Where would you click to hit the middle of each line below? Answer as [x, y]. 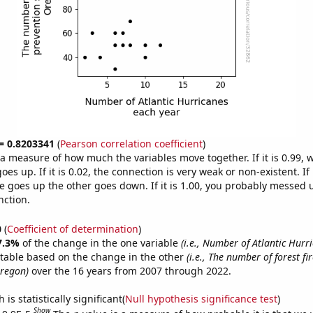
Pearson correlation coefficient [131, 144]
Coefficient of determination [72, 228]
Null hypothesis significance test [201, 298]
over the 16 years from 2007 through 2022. [130, 270]
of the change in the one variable [101, 242]
